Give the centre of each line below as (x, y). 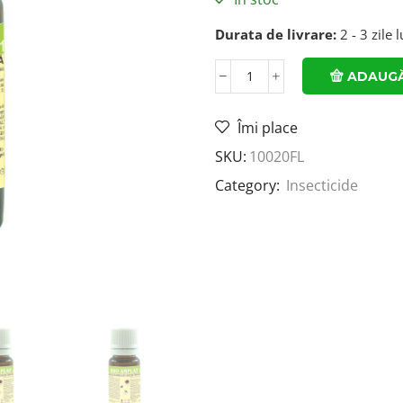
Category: (249, 186)
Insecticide (322, 186)
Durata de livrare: (276, 34)
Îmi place (268, 128)
